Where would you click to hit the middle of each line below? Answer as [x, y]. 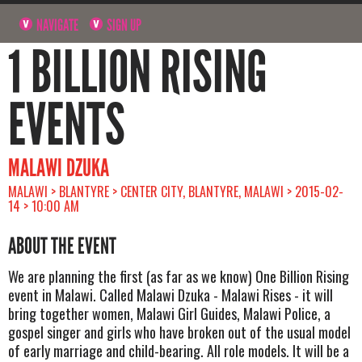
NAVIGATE [57, 25]
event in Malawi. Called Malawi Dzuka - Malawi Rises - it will [170, 295]
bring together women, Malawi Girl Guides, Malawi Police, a [169, 313]
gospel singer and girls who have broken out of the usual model [179, 332]
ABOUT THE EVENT [62, 246]
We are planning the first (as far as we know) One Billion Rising [179, 276]
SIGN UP [123, 25]
